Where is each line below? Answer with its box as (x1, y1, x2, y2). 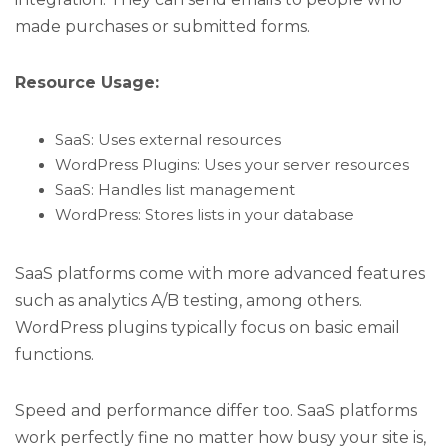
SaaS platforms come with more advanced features (15, 264, 425, 284)
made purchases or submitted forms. (15, 16, 310, 36)
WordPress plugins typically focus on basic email (15, 318, 400, 338)
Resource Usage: (15, 73, 159, 93)
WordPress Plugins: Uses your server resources (55, 156, 409, 175)
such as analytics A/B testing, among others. (15, 291, 362, 311)
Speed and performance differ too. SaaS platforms (15, 401, 417, 421)
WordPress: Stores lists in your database (55, 206, 354, 225)
